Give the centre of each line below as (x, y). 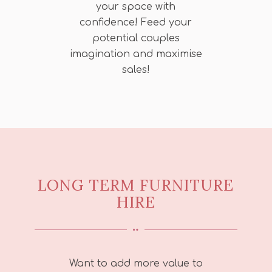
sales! (136, 70)
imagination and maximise (136, 54)
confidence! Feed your (136, 22)
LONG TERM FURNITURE (136, 185)
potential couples (136, 38)
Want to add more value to (136, 264)
